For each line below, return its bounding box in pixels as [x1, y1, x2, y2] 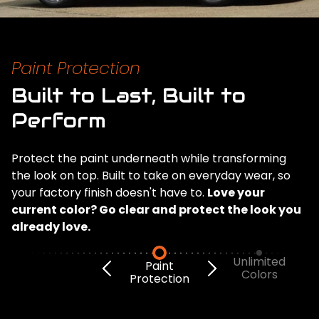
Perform [11, 107, 106, 133]
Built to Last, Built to [11, 82, 246, 108]
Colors [241, 266, 278, 283]
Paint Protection [11, 56, 140, 80]
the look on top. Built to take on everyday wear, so [11, 167, 291, 184]
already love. [11, 218, 90, 235]
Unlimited [233, 253, 286, 270]
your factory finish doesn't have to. [11, 184, 207, 201]
